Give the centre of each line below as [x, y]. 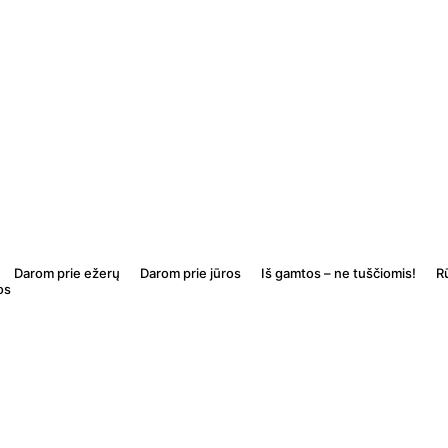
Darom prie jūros [190, 272]
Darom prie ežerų [66, 272]
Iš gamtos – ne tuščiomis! [338, 272]
